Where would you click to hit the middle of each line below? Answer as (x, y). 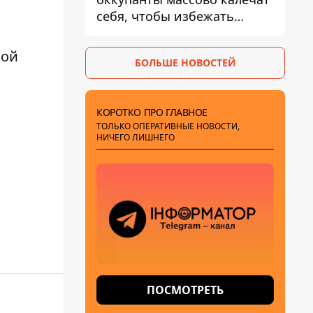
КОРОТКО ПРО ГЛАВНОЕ (152, 112)
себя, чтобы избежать (165, 16)
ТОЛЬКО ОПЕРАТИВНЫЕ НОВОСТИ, (168, 126)
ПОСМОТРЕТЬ (185, 290)
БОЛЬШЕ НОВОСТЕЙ (185, 63)
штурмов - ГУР (140, 33)
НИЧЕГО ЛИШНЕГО (136, 137)
